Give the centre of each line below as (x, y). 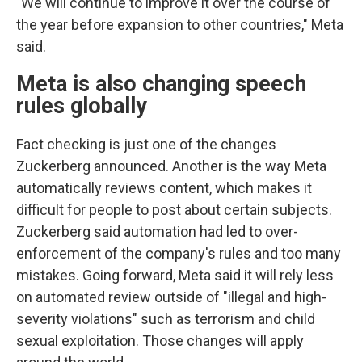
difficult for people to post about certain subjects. (174, 210)
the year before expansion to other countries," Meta (180, 25)
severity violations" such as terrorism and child (166, 319)
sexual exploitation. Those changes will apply (160, 341)
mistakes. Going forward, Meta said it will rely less (175, 275)
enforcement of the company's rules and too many (179, 253)
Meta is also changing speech (161, 84)
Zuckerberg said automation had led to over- (157, 232)
